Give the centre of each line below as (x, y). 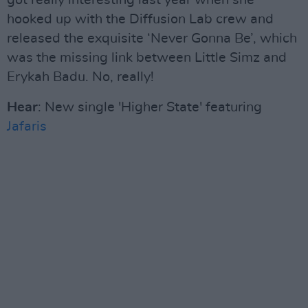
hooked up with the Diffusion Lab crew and (140, 19)
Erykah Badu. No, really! (80, 77)
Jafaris (27, 126)
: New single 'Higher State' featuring (150, 107)
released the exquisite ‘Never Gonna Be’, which (152, 38)
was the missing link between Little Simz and (147, 58)
